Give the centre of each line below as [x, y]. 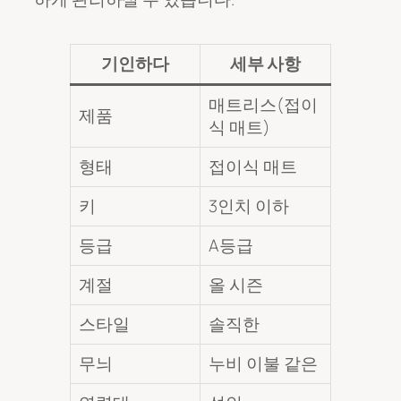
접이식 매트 [253, 167]
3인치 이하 [249, 206]
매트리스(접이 [263, 105]
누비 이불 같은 [263, 364]
